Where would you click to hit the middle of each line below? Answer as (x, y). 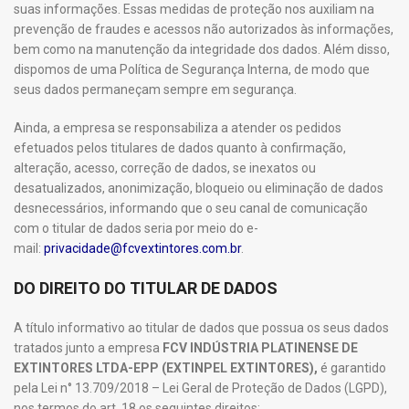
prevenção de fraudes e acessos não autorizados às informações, (204, 29)
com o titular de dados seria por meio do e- (136, 228)
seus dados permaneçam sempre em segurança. (155, 89)
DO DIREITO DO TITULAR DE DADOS (146, 288)
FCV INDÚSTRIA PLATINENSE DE (260, 348)
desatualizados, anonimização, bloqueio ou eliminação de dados (199, 188)
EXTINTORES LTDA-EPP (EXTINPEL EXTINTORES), (166, 368)
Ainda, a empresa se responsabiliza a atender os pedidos (178, 128)
